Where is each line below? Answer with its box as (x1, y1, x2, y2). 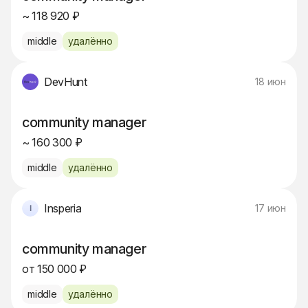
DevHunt (44, 75, 87, 89)
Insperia (44, 201, 82, 215)
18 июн (255, 76, 286, 87)
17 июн (255, 202, 286, 214)
